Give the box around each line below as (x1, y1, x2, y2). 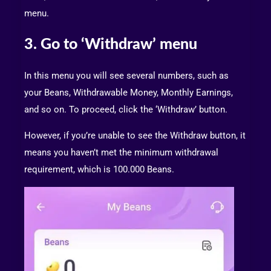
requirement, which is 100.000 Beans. (24, 164, 174, 175)
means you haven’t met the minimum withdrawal (24, 147, 218, 158)
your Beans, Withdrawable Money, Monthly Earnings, (24, 87, 233, 99)
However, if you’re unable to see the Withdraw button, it (24, 130, 246, 142)
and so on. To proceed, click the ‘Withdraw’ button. (24, 104, 227, 116)
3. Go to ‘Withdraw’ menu (24, 37, 197, 53)
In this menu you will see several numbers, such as (24, 70, 229, 82)
